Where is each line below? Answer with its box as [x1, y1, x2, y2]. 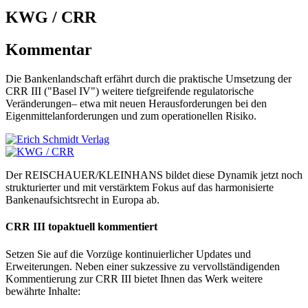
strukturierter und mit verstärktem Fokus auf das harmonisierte [5, 181, 274, 194]
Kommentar [5, 41, 92, 59]
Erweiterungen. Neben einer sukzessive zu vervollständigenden [5, 260, 280, 272]
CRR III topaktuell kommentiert [5, 221, 157, 233]
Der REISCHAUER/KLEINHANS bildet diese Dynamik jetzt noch [5, 169, 302, 181]
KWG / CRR [5, 8, 96, 27]
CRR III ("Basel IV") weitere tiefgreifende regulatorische [5, 85, 254, 98]
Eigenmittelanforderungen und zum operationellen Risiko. [5, 110, 256, 122]
